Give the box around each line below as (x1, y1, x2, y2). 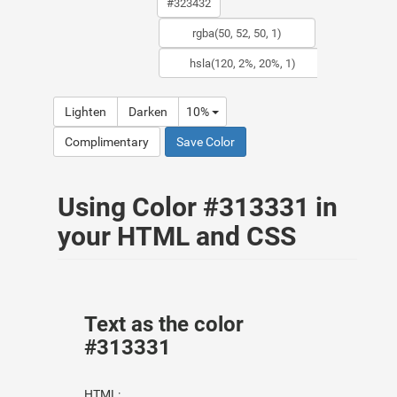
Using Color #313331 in (58, 191, 338, 222)
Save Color (176, 135, 235, 149)
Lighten (65, 105, 106, 119)
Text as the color (84, 312, 244, 337)
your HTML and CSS (58, 221, 296, 252)
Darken (128, 105, 167, 119)
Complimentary (65, 135, 149, 149)
